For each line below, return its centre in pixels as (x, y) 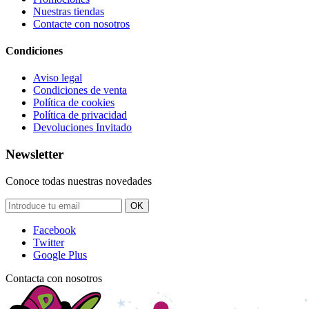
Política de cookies (74, 103)
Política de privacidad (80, 115)
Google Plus (60, 255)
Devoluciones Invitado (82, 128)
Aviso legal (58, 78)
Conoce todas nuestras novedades (79, 181)
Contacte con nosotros (81, 23)
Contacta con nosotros (54, 278)
